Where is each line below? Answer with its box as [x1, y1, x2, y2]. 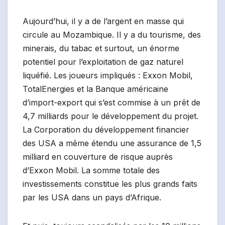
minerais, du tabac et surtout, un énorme [23, 43, 179, 54]
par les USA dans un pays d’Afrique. [23, 192, 161, 203]
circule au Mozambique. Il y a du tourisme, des [23, 30, 201, 40]
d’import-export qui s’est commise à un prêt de [23, 97, 200, 108]
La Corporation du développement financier [23, 125, 189, 135]
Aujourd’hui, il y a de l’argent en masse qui [23, 16, 184, 27]
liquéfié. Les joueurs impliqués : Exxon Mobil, [23, 70, 193, 81]
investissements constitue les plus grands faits [23, 179, 197, 189]
